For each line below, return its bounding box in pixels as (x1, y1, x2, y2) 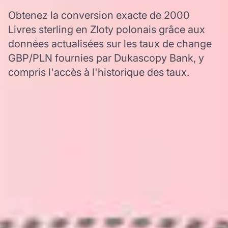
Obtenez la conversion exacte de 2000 (8, 9, 190, 21)
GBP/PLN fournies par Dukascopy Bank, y (8, 52, 204, 64)
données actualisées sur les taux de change (8, 38, 212, 50)
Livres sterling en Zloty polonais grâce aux (8, 23, 205, 36)
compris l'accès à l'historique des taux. (8, 66, 189, 78)
